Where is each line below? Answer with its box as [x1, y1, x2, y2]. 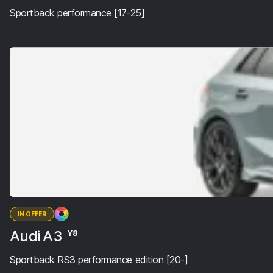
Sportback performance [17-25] [10, 6, 145, 19]
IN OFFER [18, 210, 46, 218]
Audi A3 [10, 227, 66, 246]
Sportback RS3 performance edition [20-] [10, 253, 188, 266]
